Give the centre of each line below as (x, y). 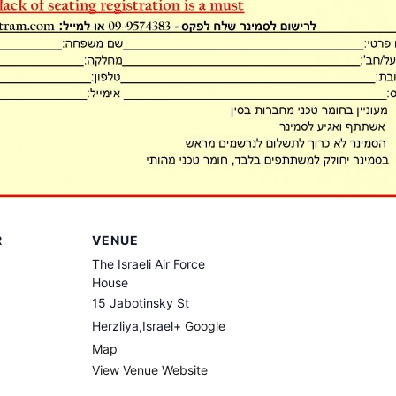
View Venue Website (150, 369)
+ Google (199, 325)
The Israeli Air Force (148, 263)
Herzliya (115, 325)
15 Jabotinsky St (141, 302)
